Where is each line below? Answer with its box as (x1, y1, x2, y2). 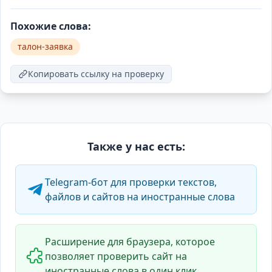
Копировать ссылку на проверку (28, 68, 164, 80)
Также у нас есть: (87, 139, 185, 154)
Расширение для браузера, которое (45, 235, 215, 248)
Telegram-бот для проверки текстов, (45, 175, 217, 189)
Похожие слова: (10, 19, 91, 33)
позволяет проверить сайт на (45, 250, 187, 263)
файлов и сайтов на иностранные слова (45, 190, 235, 203)
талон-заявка (18, 41, 73, 52)
